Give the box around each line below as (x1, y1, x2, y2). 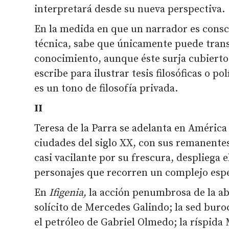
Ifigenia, (49, 186, 89, 199)
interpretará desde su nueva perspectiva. (34, 3, 225, 16)
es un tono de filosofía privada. (34, 82, 178, 95)
